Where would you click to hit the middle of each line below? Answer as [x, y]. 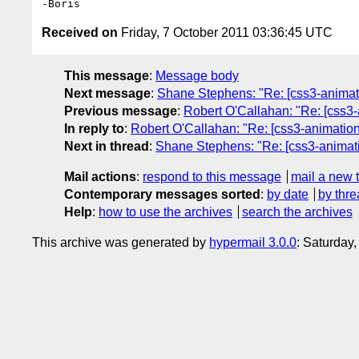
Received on [80, 32]
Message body [197, 75]
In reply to [94, 128]
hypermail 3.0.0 [253, 242]
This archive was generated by [121, 242]
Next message [107, 93]
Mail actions [100, 176]
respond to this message [212, 176]
